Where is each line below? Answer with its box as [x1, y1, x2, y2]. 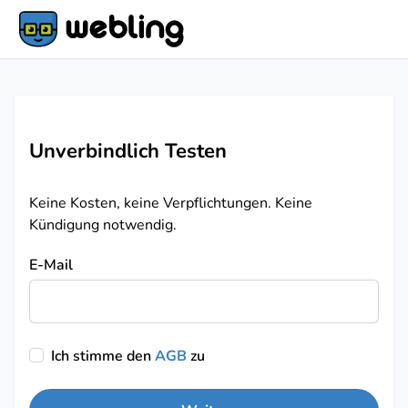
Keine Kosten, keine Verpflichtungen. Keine [29, 193, 312, 213]
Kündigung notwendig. [29, 215, 177, 235]
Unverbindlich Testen [29, 138, 227, 165]
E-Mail [29, 255, 73, 275]
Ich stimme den [47, 346, 155, 366]
